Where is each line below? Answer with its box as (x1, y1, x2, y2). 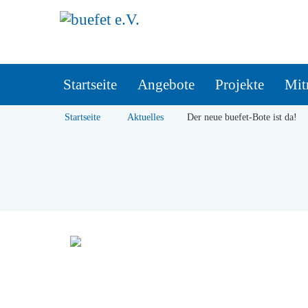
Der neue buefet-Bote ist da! (187, 112, 297, 122)
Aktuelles (127, 112, 164, 122)
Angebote (137, 76, 195, 93)
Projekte (215, 76, 264, 93)
